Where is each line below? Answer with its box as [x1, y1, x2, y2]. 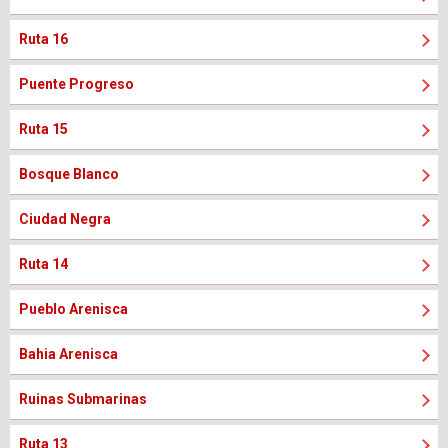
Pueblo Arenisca [19, 301, 128, 317]
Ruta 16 [19, 31, 68, 47]
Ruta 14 [19, 256, 68, 272]
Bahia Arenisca [19, 346, 118, 362]
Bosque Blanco [19, 166, 119, 182]
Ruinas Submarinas [19, 391, 147, 407]
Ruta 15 [19, 121, 68, 137]
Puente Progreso [19, 76, 134, 92]
